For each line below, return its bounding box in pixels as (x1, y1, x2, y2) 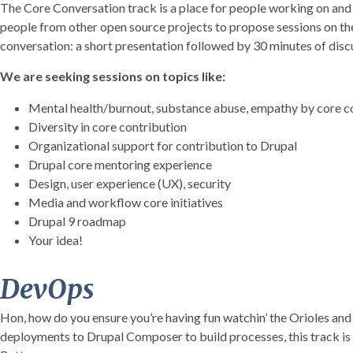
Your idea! (28, 232, 83, 247)
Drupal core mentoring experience (28, 156, 212, 172)
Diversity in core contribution (28, 118, 187, 134)
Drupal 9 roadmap (28, 213, 126, 229)
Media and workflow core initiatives (28, 194, 223, 210)
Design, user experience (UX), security (28, 175, 231, 191)
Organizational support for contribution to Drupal (28, 137, 297, 153)
